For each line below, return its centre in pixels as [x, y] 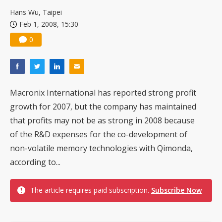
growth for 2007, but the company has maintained [103, 107]
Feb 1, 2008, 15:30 [49, 24]
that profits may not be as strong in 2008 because [102, 120]
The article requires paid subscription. [91, 190]
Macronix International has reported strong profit [103, 93]
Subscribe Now [176, 190]
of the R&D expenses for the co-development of [99, 134]
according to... [35, 162]
